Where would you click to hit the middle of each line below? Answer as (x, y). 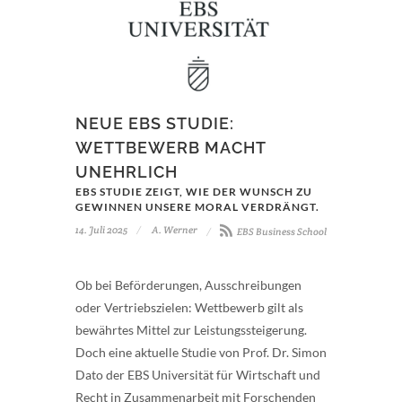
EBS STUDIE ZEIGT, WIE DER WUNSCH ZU (194, 191)
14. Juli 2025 (101, 229)
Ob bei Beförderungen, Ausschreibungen (188, 284)
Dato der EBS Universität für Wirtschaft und (198, 374)
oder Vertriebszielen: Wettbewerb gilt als (189, 307)
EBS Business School (281, 231)
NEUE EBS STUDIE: (155, 123)
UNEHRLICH (127, 171)
